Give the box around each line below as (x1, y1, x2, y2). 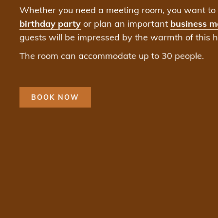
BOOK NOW (31, 93, 79, 102)
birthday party (19, 18, 81, 29)
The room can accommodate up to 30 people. (19, 50, 204, 61)
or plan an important (81, 18, 170, 29)
